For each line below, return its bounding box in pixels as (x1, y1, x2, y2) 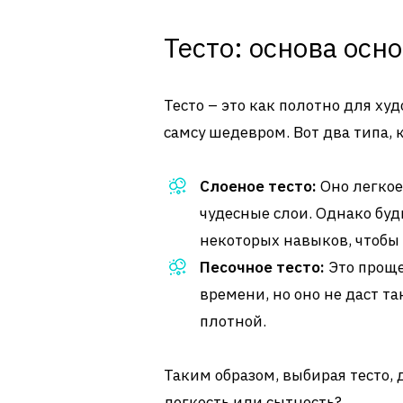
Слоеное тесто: (200, 176, 317, 196)
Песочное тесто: (200, 257, 325, 277)
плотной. (200, 311, 266, 331)
